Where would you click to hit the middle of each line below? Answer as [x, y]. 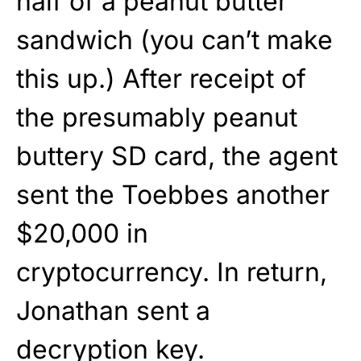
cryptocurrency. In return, [172, 272]
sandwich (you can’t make [174, 40]
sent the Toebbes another [173, 195]
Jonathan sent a [113, 311]
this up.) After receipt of [161, 79]
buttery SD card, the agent [177, 156]
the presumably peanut [157, 118]
